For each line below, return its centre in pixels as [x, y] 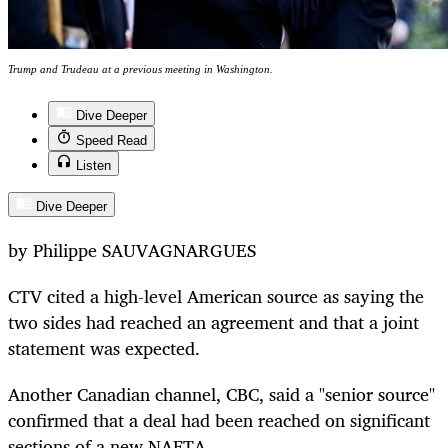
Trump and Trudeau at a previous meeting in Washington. [140, 68]
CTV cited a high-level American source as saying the [216, 296]
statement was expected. [104, 348]
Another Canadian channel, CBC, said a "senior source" [221, 394]
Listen [93, 165]
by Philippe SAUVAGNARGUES [132, 250]
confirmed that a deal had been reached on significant [219, 420]
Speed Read [111, 140]
